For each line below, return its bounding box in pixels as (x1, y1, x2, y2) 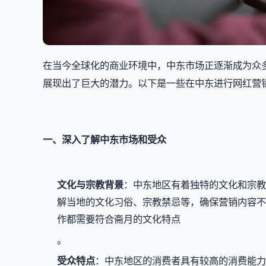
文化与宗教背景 (57, 179, 123, 191)
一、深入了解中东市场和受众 (43, 133, 166, 145)
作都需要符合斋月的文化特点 (57, 213, 180, 226)
